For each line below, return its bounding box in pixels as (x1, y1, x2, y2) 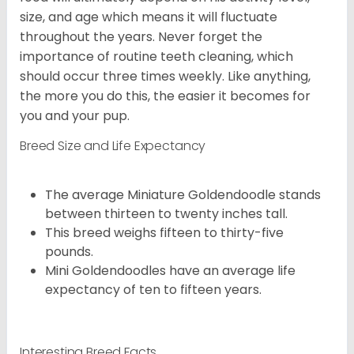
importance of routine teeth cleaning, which (20, 47, 293, 66)
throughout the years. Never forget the (20, 27, 262, 46)
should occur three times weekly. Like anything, (20, 66, 311, 85)
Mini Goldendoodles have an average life (45, 261, 296, 280)
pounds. (45, 242, 93, 261)
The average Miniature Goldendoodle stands (45, 185, 321, 204)
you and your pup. (20, 106, 130, 125)
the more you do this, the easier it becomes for (20, 86, 311, 105)
